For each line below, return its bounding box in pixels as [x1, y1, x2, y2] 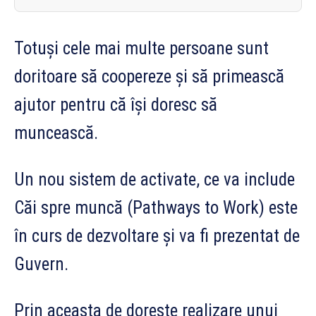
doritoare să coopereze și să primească [14, 66, 284, 87]
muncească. [14, 122, 98, 143]
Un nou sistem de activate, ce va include [14, 169, 295, 190]
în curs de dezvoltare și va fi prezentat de [14, 225, 300, 246]
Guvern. [14, 253, 68, 274]
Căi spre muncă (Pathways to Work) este [14, 197, 298, 218]
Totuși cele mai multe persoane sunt [14, 37, 269, 59]
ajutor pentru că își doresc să [14, 94, 217, 115]
